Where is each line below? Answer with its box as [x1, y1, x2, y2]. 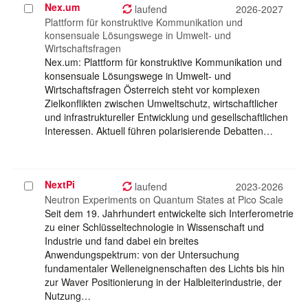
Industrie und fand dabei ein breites [45, 234, 199, 248]
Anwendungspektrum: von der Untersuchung [45, 247, 239, 262]
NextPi [45, 177, 75, 192]
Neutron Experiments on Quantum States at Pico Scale [45, 192, 283, 207]
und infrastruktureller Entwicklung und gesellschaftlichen [45, 110, 288, 124]
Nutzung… [45, 289, 91, 303]
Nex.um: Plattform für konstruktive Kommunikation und [45, 55, 282, 69]
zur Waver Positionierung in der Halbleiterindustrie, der [45, 275, 282, 289]
